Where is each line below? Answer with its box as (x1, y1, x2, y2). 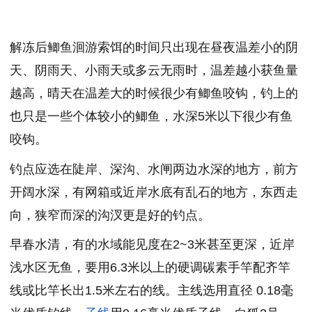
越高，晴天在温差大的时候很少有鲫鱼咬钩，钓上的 (10, 86, 298, 101)
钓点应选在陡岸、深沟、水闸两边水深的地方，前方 (10, 162, 298, 176)
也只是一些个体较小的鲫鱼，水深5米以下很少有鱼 (10, 109, 292, 124)
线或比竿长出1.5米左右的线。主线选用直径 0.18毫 (10, 283, 293, 298)
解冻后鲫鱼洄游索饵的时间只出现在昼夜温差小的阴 (10, 40, 298, 55)
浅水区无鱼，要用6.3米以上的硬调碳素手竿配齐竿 (10, 260, 290, 275)
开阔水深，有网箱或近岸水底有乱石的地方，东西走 (10, 185, 298, 199)
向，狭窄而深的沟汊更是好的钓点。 (10, 208, 210, 222)
